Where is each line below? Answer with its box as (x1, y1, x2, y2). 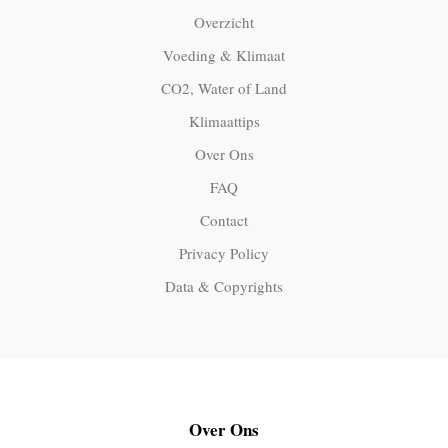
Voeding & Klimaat (163, 45, 285, 66)
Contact (200, 210, 248, 231)
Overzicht (194, 12, 254, 33)
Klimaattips (188, 111, 260, 132)
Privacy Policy (179, 243, 269, 264)
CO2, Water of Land (161, 78, 287, 99)
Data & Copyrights (165, 276, 283, 297)
